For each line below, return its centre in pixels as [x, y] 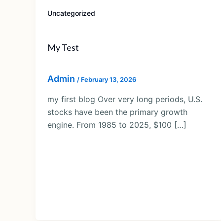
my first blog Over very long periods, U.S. [125, 99]
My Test [63, 47]
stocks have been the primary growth [117, 112]
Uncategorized [71, 13]
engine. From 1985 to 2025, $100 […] [117, 125]
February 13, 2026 [109, 79]
